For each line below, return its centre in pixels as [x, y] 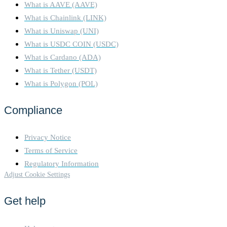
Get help [25, 201]
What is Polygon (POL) [61, 84]
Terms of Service [51, 150]
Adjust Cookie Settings [37, 175]
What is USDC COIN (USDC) [71, 44]
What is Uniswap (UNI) [62, 31]
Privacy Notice [48, 137]
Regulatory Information [62, 164]
